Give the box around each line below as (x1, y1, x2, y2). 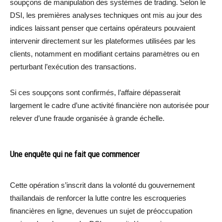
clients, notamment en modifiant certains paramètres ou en (10, 49, 199, 58)
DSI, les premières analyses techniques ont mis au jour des (10, 10, 202, 19)
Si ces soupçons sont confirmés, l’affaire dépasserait (10, 88, 180, 97)
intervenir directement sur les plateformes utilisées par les (10, 36, 196, 45)
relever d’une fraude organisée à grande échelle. (10, 113, 165, 122)
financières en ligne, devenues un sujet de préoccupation (10, 206, 192, 215)
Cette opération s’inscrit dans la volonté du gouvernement (10, 180, 195, 189)
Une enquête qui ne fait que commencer (10, 149, 140, 159)
